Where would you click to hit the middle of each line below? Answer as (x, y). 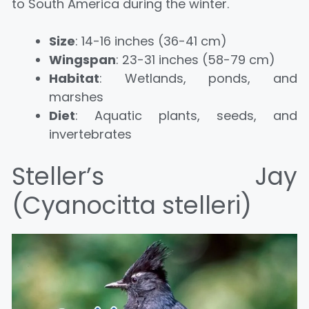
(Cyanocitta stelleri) (132, 205)
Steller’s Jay (154, 176)
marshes (76, 97)
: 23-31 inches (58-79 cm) (196, 59)
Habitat (74, 78)
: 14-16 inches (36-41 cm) (151, 41)
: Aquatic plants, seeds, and (186, 115)
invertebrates (90, 134)
